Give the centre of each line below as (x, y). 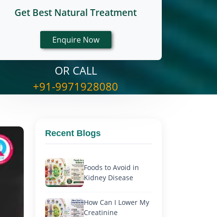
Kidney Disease (108, 178)
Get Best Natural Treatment (76, 13)
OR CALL (76, 70)
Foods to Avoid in (111, 167)
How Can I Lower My (116, 202)
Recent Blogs (73, 133)
